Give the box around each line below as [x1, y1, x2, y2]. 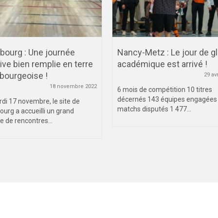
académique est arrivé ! [117, 59, 207, 70]
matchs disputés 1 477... [117, 105, 191, 113]
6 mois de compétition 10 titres [117, 86, 212, 94]
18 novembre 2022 [50, 83, 97, 90]
